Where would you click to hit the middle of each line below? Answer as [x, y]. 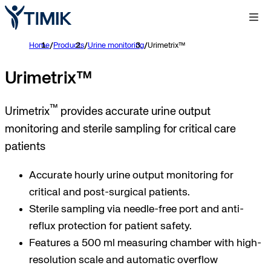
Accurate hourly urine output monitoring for [131, 175]
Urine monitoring [116, 46]
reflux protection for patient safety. [110, 226]
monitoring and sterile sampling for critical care [120, 130]
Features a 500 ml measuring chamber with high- [145, 243]
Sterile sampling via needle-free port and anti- [136, 209]
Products [69, 46]
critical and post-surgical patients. [109, 192]
